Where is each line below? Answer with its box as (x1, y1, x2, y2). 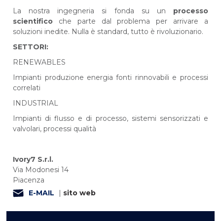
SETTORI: (13, 42, 49, 51)
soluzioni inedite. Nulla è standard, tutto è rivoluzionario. (13, 27, 204, 36)
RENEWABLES (13, 57, 66, 67)
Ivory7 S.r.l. (13, 154, 54, 164)
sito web (63, 188, 96, 197)
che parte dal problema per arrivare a (53, 16, 208, 26)
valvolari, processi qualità (13, 124, 97, 133)
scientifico (13, 16, 53, 26)
